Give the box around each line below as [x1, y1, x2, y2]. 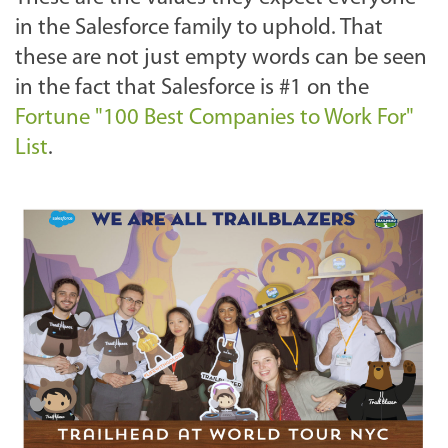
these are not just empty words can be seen [15, 46, 427, 70]
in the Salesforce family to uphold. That [15, 16, 383, 40]
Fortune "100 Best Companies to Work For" [15, 106, 414, 130]
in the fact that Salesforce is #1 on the [15, 76, 369, 100]
